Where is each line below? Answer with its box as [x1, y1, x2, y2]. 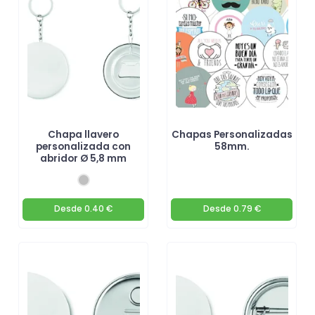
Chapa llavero [48, 128, 119, 142]
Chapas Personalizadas [171, 128, 292, 142]
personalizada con [36, 140, 131, 154]
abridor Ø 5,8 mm [40, 152, 127, 166]
